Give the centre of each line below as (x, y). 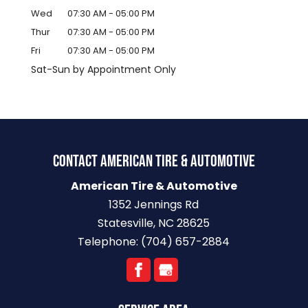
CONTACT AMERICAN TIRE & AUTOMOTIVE (154, 162)
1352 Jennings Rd (154, 205)
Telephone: (110, 242)
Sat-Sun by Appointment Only (103, 70)
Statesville (126, 223)
